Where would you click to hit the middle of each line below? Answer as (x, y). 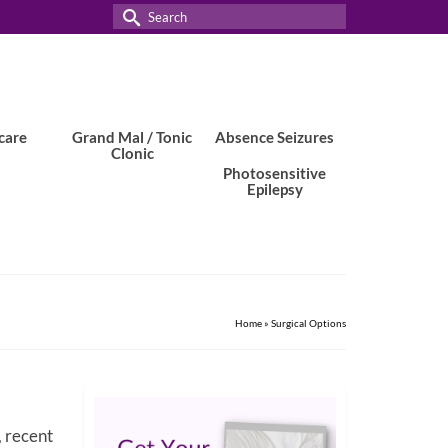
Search (138, 15)
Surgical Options (308, 323)
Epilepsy (274, 189)
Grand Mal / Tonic (132, 137)
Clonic (132, 153)
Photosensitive (275, 173)
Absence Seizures (275, 137)
